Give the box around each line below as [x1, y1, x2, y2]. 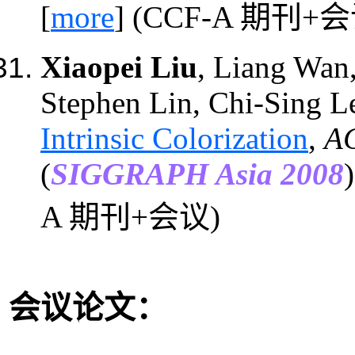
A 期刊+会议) [40, 199, 220, 234]
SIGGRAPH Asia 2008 [51, 156, 344, 191]
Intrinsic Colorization [40, 120, 308, 155]
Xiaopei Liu [40, 49, 197, 84]
